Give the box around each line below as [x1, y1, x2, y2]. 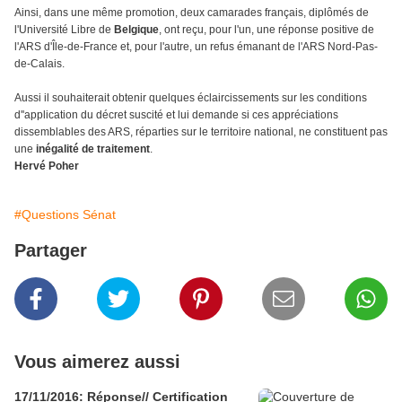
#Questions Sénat [14, 207, 116, 223]
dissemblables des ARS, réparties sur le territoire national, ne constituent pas [14, 126, 388, 139]
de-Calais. [14, 57, 65, 71]
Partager [14, 240, 87, 261]
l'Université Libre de [14, 23, 114, 37]
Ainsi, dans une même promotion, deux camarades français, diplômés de [14, 6, 369, 20]
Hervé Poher [14, 160, 79, 173]
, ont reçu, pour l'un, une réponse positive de [159, 23, 374, 37]
